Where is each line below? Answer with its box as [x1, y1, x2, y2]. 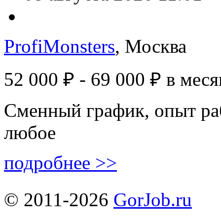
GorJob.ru [113, 188, 192, 210]
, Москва [115, 35, 186, 57]
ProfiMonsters [4, 35, 115, 57]
